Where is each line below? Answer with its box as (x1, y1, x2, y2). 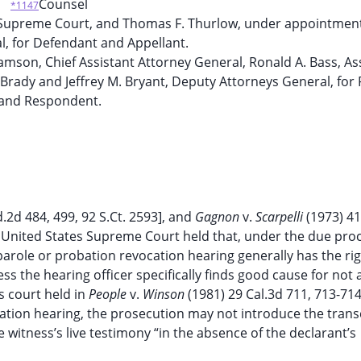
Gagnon (195, 208, 243, 226)
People (89, 285, 130, 303)
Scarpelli (255, 208, 306, 226)
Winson (143, 285, 188, 303)
